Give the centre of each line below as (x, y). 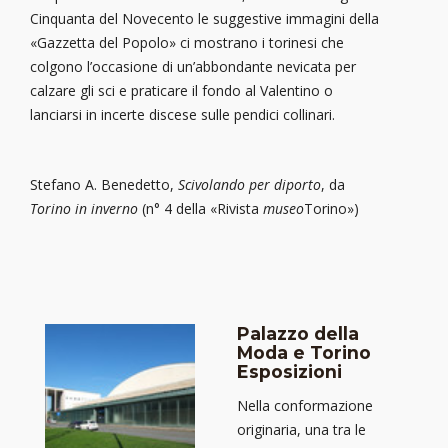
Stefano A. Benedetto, (104, 185)
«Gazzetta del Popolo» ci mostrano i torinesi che (187, 43)
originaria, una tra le (301, 430)
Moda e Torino (304, 352)
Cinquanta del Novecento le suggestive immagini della (204, 19)
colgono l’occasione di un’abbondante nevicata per (193, 67)
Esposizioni (289, 371)
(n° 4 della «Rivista (200, 209)
